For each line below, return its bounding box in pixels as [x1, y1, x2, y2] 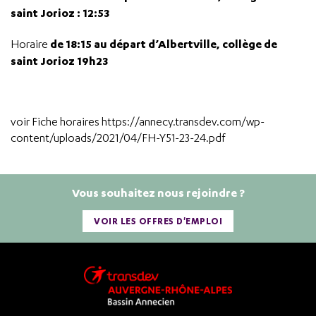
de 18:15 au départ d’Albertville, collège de [50, 37, 277, 51]
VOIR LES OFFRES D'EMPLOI [94, 216, 222, 227]
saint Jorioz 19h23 [11, 54, 108, 68]
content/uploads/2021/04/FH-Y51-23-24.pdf [11, 131, 225, 145]
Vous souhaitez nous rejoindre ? [71, 186, 245, 200]
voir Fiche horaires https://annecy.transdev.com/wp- [11, 115, 265, 128]
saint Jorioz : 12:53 [11, 6, 109, 20]
